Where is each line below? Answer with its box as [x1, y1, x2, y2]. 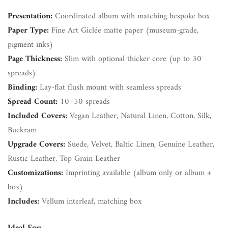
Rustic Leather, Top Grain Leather [8, 155, 120, 163]
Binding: [8, 83, 37, 92]
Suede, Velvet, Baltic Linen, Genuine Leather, [65, 140, 214, 149]
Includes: [8, 197, 39, 206]
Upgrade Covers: [8, 140, 65, 149]
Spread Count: [8, 98, 58, 106]
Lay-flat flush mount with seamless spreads [37, 83, 181, 92]
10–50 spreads [58, 98, 110, 106]
